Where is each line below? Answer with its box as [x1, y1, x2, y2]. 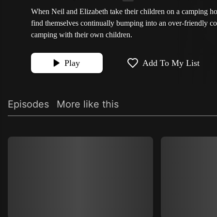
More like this [57, 98, 119, 110]
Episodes [8, 98, 49, 110]
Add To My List [142, 58, 200, 68]
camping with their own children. [31, 31, 132, 39]
